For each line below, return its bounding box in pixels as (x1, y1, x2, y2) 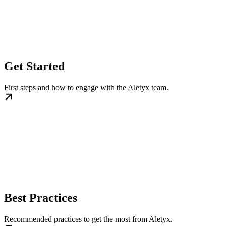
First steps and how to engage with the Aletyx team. (4, 83, 168, 92)
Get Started (4, 59, 65, 73)
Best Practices (4, 191, 77, 204)
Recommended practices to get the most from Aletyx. (4, 214, 173, 223)
